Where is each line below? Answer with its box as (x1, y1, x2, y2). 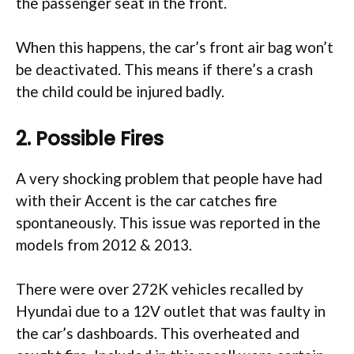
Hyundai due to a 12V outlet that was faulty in (16, 302, 326, 321)
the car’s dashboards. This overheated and (16, 324, 299, 343)
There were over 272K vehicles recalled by (16, 280, 303, 299)
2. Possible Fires (16, 125, 164, 152)
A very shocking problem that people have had (16, 168, 322, 187)
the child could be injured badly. (16, 82, 224, 101)
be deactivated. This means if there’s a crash (16, 60, 313, 79)
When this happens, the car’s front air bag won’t (16, 38, 333, 57)
